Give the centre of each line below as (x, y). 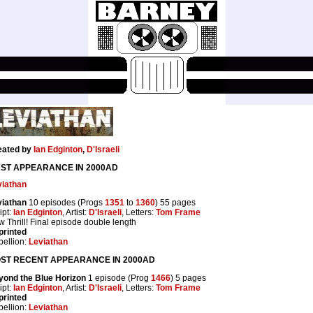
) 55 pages (175, 202)
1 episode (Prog (118, 278)
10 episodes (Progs (66, 202)
